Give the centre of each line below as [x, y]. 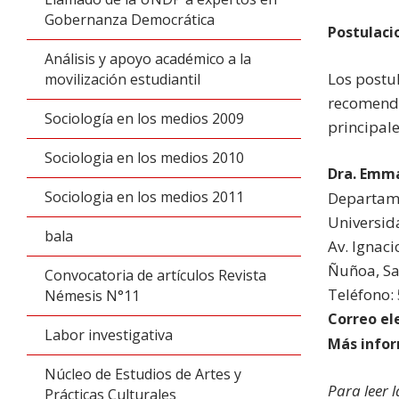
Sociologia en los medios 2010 [144, 158]
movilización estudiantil [122, 79]
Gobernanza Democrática [130, 20]
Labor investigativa [109, 335]
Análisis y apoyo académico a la [148, 59]
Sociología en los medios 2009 [144, 118]
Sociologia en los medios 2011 [144, 197]
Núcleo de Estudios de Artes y [143, 374]
